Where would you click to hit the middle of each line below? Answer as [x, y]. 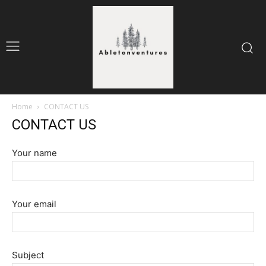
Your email [34, 204]
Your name [34, 153]
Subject [28, 255]
